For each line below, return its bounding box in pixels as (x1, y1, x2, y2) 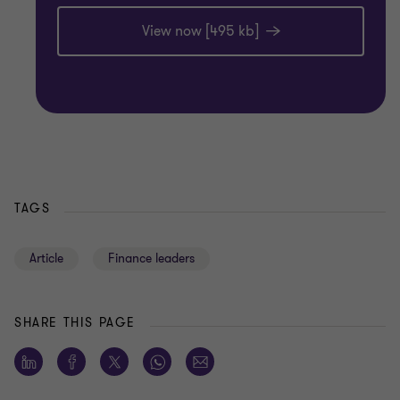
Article (29, 250, 63, 268)
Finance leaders (108, 250, 195, 268)
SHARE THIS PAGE (14, 314, 136, 332)
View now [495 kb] (141, 21, 259, 42)
